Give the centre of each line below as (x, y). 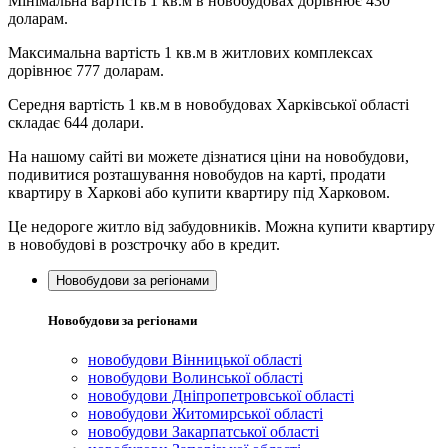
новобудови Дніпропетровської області (221, 396)
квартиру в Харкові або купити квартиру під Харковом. (199, 192)
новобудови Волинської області (195, 378)
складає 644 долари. (76, 122)
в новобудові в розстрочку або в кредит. (144, 244)
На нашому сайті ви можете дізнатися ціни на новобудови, (208, 156)
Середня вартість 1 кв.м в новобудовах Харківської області (208, 104)
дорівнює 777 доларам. (86, 70)
